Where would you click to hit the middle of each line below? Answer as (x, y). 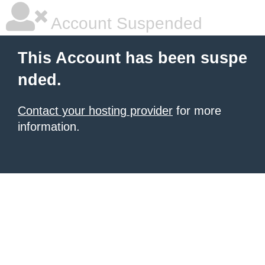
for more (197, 111)
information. (49, 127)
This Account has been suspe (132, 58)
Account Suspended (125, 23)
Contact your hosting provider (95, 111)
